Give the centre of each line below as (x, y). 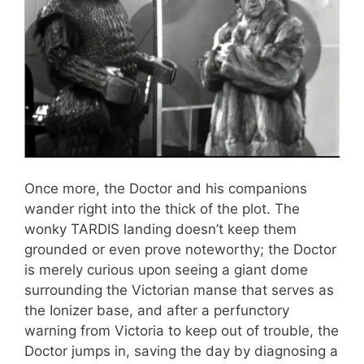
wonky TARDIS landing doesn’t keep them (160, 229)
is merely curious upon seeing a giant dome (166, 269)
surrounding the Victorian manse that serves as (179, 290)
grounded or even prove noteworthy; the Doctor (180, 249)
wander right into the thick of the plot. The (162, 208)
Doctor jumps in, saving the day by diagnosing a (181, 351)
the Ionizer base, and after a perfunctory (157, 310)
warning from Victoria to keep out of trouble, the (182, 330)
